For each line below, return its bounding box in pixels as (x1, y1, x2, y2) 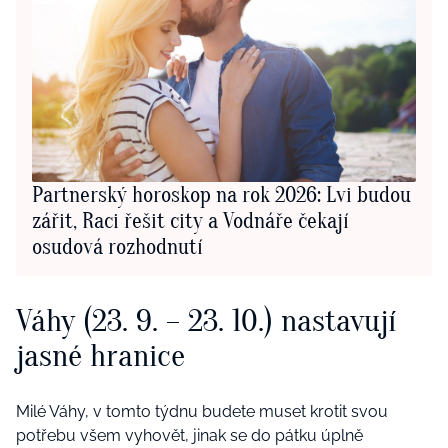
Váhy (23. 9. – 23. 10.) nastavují (16, 302, 396, 340)
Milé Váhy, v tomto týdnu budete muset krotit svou (16, 401, 388, 421)
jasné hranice (16, 337, 185, 375)
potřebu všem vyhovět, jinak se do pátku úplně (16, 425, 363, 445)
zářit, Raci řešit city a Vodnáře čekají (32, 208, 349, 235)
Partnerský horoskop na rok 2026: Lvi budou (32, 182, 411, 209)
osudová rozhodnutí (32, 234, 203, 261)
